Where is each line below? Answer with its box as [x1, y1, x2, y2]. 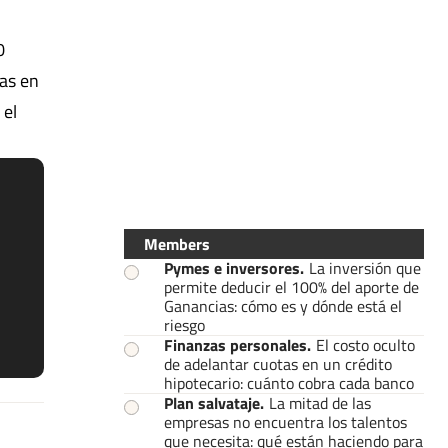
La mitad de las [269, 390, 371, 415]
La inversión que [309, 255, 421, 280]
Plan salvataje [164, 390, 260, 415]
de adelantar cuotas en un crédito [164, 351, 392, 376]
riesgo [164, 312, 205, 337]
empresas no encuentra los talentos [164, 409, 407, 434]
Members [144, 231, 210, 256]
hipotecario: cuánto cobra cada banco [164, 370, 414, 395]
